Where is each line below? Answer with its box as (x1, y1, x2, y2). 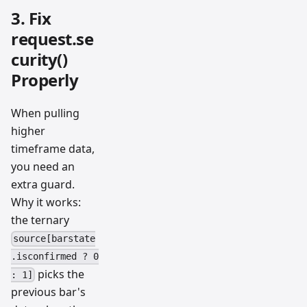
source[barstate (13, 233, 96, 245)
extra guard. (11, 177, 75, 193)
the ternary (11, 212, 69, 228)
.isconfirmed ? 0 (11, 251, 99, 262)
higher (11, 123, 45, 139)
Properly (11, 69, 79, 92)
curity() (11, 48, 68, 71)
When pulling (11, 106, 79, 121)
